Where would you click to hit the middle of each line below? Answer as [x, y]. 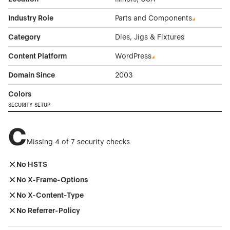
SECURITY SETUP [29, 105]
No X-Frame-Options [52, 180]
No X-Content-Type [50, 195]
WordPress [133, 56]
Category [24, 37]
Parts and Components [154, 18]
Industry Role [31, 18]
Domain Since [32, 75]
